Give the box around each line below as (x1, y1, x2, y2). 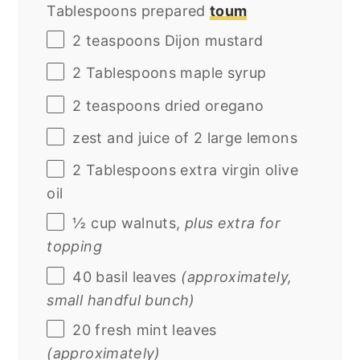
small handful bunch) (47, 291, 195, 309)
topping (47, 238, 102, 256)
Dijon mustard (160, 32, 264, 50)
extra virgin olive (176, 162, 298, 179)
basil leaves (92, 268, 177, 286)
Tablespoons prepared (47, 2, 210, 19)
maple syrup (176, 64, 267, 82)
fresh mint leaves (91, 321, 217, 339)
